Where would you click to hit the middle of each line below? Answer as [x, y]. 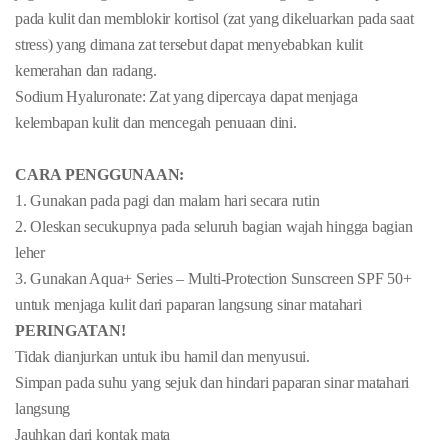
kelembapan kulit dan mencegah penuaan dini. [156, 122]
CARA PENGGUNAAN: [100, 174]
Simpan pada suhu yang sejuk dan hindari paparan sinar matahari [212, 382]
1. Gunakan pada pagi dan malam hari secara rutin [167, 200]
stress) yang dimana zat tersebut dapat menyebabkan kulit [189, 44]
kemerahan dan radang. [86, 70]
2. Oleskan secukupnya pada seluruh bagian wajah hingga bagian [214, 226]
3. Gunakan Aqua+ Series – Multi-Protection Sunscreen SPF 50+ [213, 278]
